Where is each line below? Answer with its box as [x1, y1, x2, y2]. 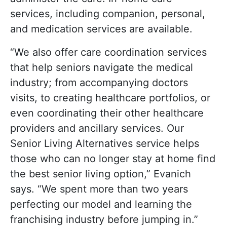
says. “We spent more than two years [10, 182, 188, 195]
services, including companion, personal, [10, 7, 205, 20]
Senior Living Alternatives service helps [10, 137, 199, 149]
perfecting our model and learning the [10, 198, 192, 210]
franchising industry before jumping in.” [10, 213, 198, 225]
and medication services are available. [10, 22, 193, 35]
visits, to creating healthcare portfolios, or [10, 91, 210, 104]
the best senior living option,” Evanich [10, 167, 191, 180]
